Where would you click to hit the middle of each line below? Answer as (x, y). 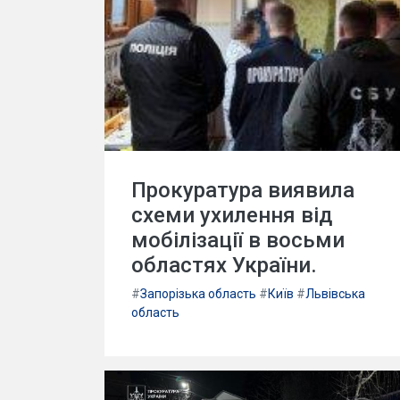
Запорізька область (198, 293)
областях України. (224, 265)
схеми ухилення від (232, 215)
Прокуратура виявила (243, 190)
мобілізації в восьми (238, 240)
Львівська (335, 293)
